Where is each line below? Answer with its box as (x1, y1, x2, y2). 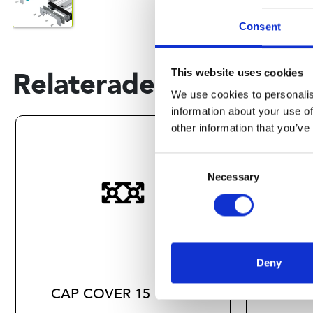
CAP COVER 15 (50, 284, 150, 304)
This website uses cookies (170, 66, 303, 79)
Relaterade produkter (12, 66, 296, 104)
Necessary (208, 170, 259, 183)
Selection (154, 171, 197, 184)
